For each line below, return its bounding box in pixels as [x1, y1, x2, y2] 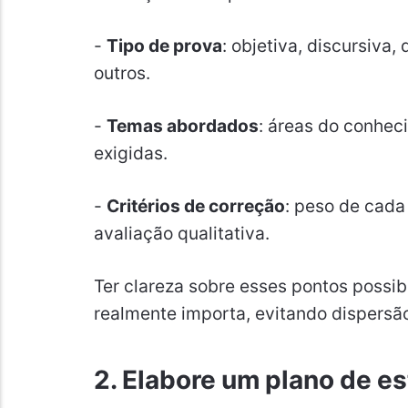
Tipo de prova [106, 35, 222, 57]
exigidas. [93, 142, 168, 165]
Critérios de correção [106, 195, 285, 218]
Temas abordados [106, 115, 259, 138]
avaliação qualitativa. [93, 222, 270, 245]
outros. [93, 62, 150, 85]
